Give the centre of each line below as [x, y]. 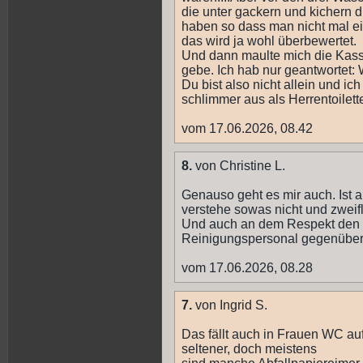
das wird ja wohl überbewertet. [269, 41]
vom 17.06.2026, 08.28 [247, 268]
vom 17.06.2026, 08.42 [247, 129]
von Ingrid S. [230, 305]
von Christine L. [239, 166]
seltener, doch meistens [249, 349]
